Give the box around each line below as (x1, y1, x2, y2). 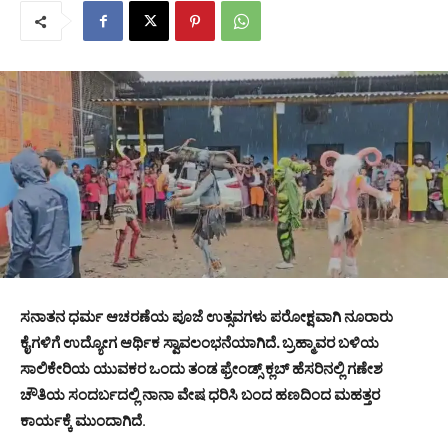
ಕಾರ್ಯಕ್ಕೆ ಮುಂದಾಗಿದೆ (20, 410, 142, 430)
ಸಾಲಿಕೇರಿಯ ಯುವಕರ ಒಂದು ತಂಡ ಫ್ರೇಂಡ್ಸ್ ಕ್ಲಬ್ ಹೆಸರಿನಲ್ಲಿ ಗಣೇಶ (20, 358, 383, 378)
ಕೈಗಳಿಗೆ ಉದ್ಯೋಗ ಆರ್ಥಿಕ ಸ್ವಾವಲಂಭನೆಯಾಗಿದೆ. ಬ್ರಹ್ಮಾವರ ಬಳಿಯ (20, 332, 379, 352)
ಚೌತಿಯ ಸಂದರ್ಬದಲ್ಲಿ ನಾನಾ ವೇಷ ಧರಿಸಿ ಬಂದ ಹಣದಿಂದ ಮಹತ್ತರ (20, 384, 380, 404)
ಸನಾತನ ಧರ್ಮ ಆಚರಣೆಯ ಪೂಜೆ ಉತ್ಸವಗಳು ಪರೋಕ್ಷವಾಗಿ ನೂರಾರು (20, 306, 393, 326)
